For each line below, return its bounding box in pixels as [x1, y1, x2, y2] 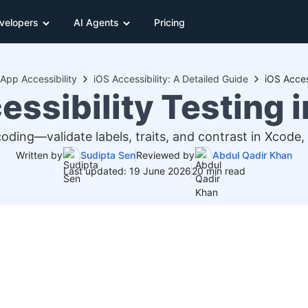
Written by [16, 149, 63, 161]
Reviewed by [136, 149, 195, 161]
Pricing [154, 16, 185, 28]
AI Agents [74, 16, 119, 28]
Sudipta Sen [80, 149, 135, 161]
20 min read [191, 165, 245, 177]
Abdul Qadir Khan [212, 149, 292, 161]
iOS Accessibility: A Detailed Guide [93, 73, 248, 85]
